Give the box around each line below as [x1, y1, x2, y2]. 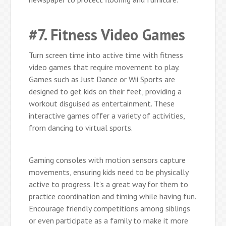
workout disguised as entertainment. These [29, 98, 175, 108]
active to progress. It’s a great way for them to [29, 179, 189, 189]
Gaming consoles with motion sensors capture [29, 154, 186, 165]
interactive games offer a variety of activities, [29, 110, 185, 121]
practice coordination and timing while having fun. [29, 191, 196, 201]
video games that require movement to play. [29, 62, 180, 72]
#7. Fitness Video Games [29, 24, 186, 44]
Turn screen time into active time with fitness [29, 49, 184, 60]
